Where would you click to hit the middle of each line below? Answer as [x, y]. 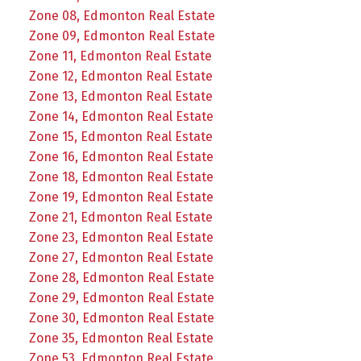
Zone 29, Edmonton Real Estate [121, 298]
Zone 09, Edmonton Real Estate [122, 36]
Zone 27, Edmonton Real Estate [121, 257]
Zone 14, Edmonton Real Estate [121, 116]
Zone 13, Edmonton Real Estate [120, 96]
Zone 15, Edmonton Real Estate [120, 137]
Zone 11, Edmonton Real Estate [120, 56]
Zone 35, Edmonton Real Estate [121, 338]
